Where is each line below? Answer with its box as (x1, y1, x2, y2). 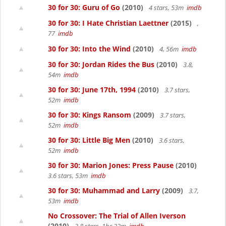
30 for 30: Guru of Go (48, 3, 120, 12)
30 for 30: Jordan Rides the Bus (48, 60, 154, 69)
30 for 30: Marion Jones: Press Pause (48, 160, 174, 170)
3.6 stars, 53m (48, 171, 91, 180)
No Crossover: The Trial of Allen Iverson (48, 211, 186, 220)
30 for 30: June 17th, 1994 (48, 85, 136, 94)
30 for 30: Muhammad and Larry (48, 186, 160, 195)
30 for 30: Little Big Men (48, 135, 130, 145)
